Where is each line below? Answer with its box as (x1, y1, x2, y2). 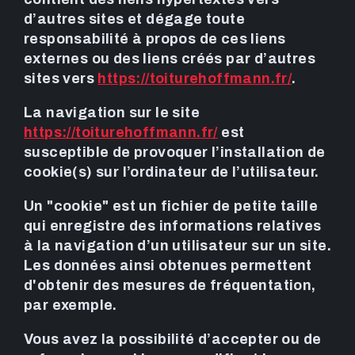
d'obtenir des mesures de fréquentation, (24, 277, 316, 294)
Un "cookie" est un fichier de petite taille (24, 198, 319, 215)
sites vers (24, 71, 98, 87)
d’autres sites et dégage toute (24, 11, 245, 28)
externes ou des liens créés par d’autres (24, 51, 315, 67)
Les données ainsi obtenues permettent (24, 258, 312, 274)
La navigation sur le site (24, 105, 200, 121)
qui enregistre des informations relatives (24, 218, 322, 235)
